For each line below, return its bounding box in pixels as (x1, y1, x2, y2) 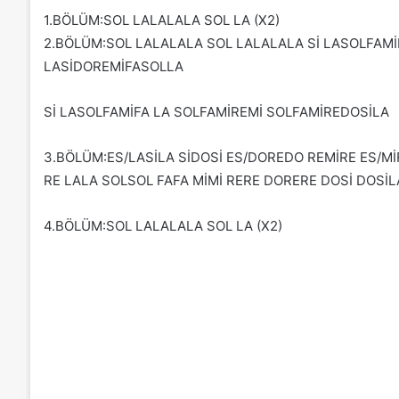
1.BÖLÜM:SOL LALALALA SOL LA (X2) (43, 11, 280, 28)
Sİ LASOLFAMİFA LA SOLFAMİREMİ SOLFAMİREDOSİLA (43, 102, 389, 120)
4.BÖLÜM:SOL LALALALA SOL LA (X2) (43, 216, 282, 234)
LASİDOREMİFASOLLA (43, 57, 183, 75)
